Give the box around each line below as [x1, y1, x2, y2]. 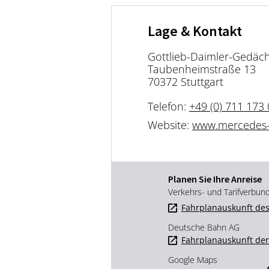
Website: [147, 118, 192, 132]
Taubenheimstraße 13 [147, 62, 256, 76]
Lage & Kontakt [147, 22, 242, 40]
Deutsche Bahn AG [168, 222, 240, 233]
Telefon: [147, 99, 189, 113]
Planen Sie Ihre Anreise [168, 173, 262, 185]
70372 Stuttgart [147, 74, 223, 89]
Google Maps [168, 254, 217, 265]
